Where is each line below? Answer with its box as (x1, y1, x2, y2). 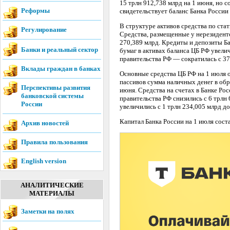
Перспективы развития (21, 84, 90, 91)
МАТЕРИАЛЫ (29, 189, 74, 197)
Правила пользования (21, 138, 88, 146)
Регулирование (21, 26, 67, 33)
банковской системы (21, 92, 84, 100)
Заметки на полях (21, 207, 74, 215)
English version (21, 157, 66, 165)
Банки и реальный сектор (21, 46, 98, 53)
